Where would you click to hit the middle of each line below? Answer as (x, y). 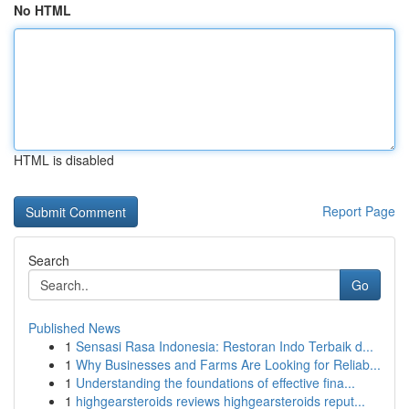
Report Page (359, 211)
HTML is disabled (64, 160)
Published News (74, 328)
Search (49, 260)
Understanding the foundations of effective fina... (215, 383)
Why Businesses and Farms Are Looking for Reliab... (228, 364)
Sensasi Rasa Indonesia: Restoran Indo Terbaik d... (225, 346)
